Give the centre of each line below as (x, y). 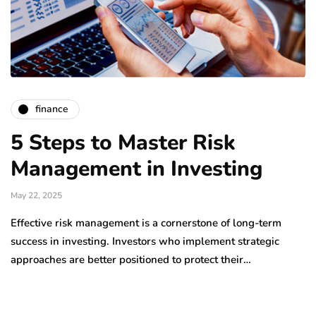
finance (52, 109)
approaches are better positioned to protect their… (131, 259)
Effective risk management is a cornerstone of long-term (146, 223)
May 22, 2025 (36, 195)
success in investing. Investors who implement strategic (145, 241)
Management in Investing (136, 169)
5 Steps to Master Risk (123, 142)
